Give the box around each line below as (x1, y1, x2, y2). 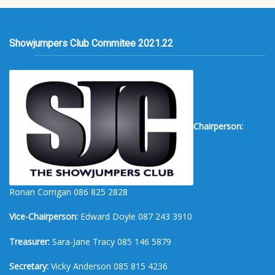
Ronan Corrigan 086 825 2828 (9, 185, 128, 198)
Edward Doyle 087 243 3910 (78, 211, 192, 223)
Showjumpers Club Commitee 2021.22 (9, 37, 173, 50)
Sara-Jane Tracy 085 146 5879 (50, 235, 171, 247)
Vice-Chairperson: (9, 211, 78, 223)
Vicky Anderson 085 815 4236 (48, 260, 168, 273)
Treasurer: (9, 235, 50, 247)
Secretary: (9, 260, 48, 273)
